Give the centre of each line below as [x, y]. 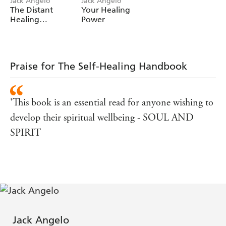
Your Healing [106, 10]
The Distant [32, 10]
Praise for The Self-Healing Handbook [99, 66]
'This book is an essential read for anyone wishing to [112, 103]
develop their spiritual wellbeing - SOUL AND [102, 118]
